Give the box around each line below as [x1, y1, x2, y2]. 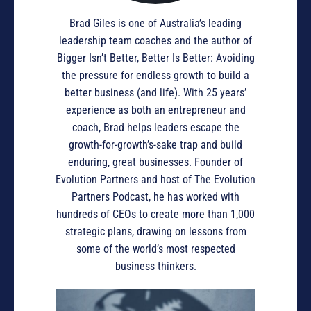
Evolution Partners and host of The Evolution [56, 173, 255, 186]
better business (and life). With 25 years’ [65, 86, 246, 99]
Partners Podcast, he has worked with [72, 190, 239, 203]
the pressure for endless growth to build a [62, 69, 249, 82]
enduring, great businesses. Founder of [68, 155, 243, 169]
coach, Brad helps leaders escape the [72, 121, 239, 134]
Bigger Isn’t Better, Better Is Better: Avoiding [56, 51, 255, 65]
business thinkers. [115, 260, 196, 273]
